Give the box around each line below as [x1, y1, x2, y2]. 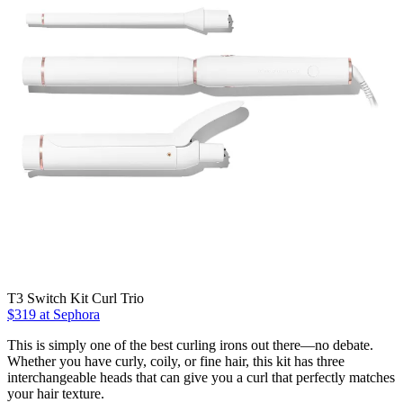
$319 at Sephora [7, 307, 100, 323]
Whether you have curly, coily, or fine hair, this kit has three [7, 354, 345, 370]
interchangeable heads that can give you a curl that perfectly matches [7, 370, 395, 386]
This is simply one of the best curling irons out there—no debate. [7, 337, 373, 354]
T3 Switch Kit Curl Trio [7, 291, 144, 307]
